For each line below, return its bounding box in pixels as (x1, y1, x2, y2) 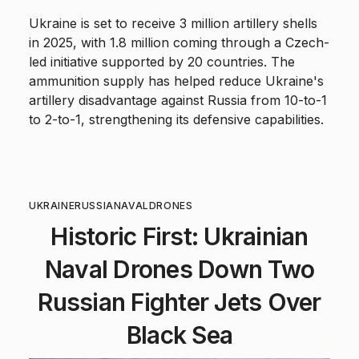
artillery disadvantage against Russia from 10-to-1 (29, 92, 327, 109)
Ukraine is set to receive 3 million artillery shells (29, 15, 317, 32)
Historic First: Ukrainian (50, 222, 309, 252)
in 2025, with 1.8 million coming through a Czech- (29, 34, 329, 51)
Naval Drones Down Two (44, 255, 315, 284)
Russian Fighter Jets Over (38, 288, 321, 317)
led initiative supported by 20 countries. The (29, 54, 295, 71)
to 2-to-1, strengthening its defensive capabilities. (29, 111, 324, 128)
